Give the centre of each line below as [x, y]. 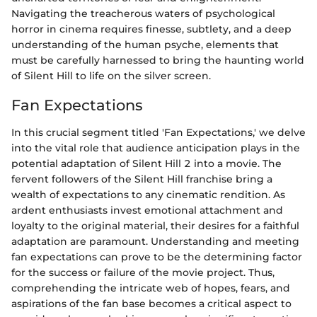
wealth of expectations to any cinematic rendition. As [148, 194]
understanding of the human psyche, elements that [145, 45]
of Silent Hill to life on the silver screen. [111, 76]
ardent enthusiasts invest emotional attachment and [147, 210]
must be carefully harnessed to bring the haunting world [158, 60]
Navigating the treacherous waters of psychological [143, 14]
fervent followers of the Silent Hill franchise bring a [142, 179]
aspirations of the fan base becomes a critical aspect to [151, 303]
